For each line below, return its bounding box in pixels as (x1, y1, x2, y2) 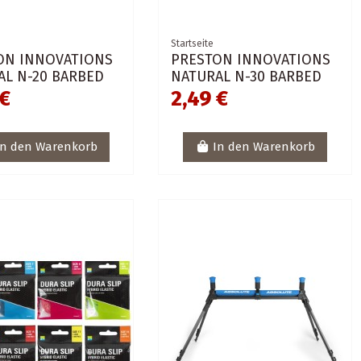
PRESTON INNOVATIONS (171, 50, 331, 68)
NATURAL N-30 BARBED (171, 67, 322, 85)
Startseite (171, 37, 214, 49)
